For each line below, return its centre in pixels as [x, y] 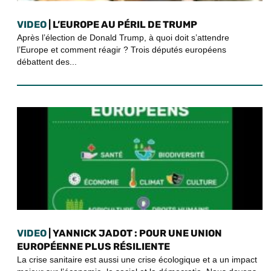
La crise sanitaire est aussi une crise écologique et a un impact [137, 260]
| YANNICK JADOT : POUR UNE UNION [134, 233]
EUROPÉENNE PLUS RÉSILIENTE [93, 247]
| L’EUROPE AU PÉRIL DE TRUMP [122, 24]
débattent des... [47, 62]
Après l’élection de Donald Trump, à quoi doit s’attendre [123, 38]
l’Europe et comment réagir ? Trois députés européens [122, 50]
